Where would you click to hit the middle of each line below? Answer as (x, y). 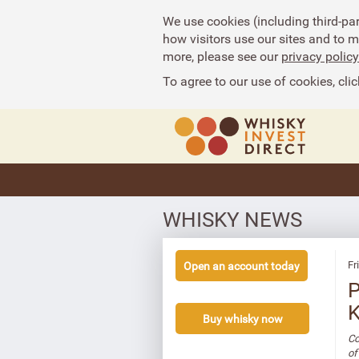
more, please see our (222, 56)
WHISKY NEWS (232, 219)
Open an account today (242, 266)
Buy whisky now (242, 319)
